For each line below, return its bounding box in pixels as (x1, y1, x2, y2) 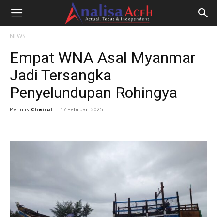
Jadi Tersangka (10, 66, 111, 84)
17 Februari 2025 (60, 106, 103, 113)
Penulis (10, 106, 29, 113)
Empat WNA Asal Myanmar (10, 48, 196, 67)
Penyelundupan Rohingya (10, 83, 177, 102)
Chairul (31, 106, 52, 113)
